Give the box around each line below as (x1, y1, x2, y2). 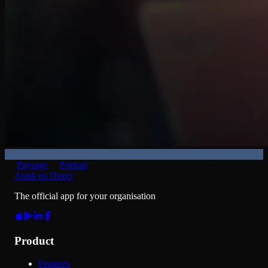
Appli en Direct (14, 170, 73, 181)
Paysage (17, 159, 48, 170)
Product (14, 234, 54, 247)
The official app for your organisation (14, 190, 156, 201)
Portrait (60, 159, 87, 170)
